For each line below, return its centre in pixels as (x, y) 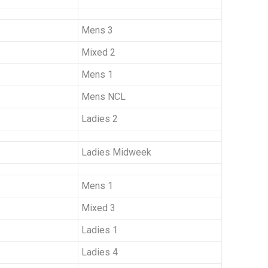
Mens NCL (103, 97)
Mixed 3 (98, 208)
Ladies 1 (100, 230)
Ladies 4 (100, 252)
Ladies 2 (100, 119)
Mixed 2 (98, 53)
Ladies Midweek (116, 153)
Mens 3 (97, 31)
